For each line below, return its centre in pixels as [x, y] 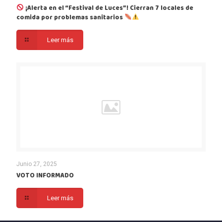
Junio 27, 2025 [37, 164]
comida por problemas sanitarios [70, 17]
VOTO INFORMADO [45, 175]
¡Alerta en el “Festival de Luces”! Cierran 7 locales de [108, 8]
